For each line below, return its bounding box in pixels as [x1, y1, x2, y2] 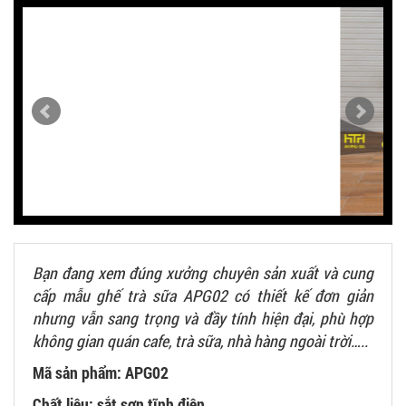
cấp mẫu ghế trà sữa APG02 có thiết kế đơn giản [33, 285, 373, 307]
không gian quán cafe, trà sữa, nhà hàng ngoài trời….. [33, 330, 368, 353]
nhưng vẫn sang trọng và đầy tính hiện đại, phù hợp [33, 307, 373, 330]
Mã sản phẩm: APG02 [33, 362, 169, 384]
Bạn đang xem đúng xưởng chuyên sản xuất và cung [33, 262, 373, 285]
